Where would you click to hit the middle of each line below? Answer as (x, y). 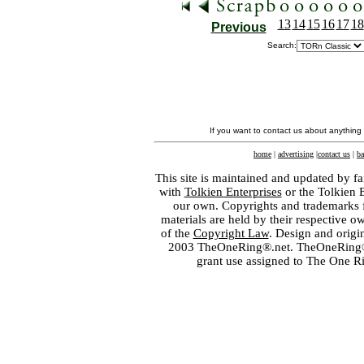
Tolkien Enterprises (233, 192)
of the (177, 233)
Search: (282, 45)
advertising (296, 154)
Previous (238, 27)
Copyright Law (231, 233)
